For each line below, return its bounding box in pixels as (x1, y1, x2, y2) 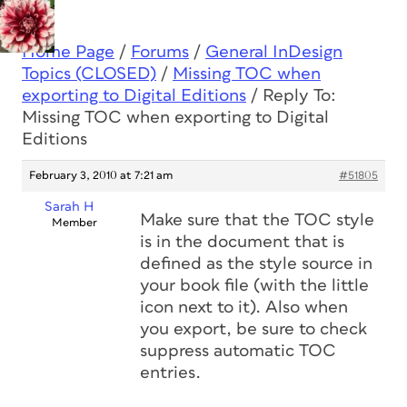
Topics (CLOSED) (22, 65, 156, 83)
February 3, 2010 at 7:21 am (29, 170, 173, 182)
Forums (131, 44, 189, 61)
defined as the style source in (140, 255, 372, 273)
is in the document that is (140, 233, 344, 251)
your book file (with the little (140, 277, 369, 294)
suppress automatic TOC (140, 342, 336, 360)
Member (51, 217, 97, 229)
